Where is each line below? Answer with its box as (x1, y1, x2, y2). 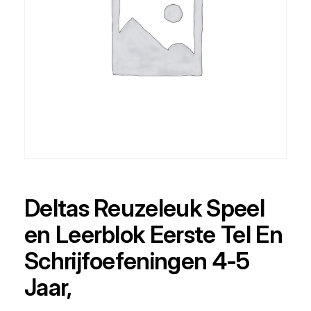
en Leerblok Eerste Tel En (24, 219, 283, 249)
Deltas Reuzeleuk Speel (24, 193, 265, 222)
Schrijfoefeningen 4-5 (24, 246, 250, 275)
